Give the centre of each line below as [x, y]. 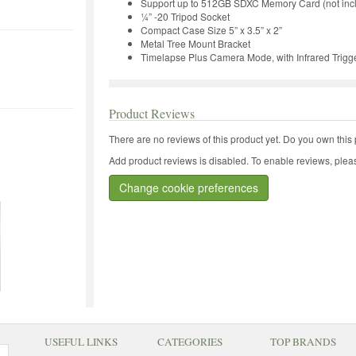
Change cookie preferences [189, 187]
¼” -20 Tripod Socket [185, 16]
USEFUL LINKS [81, 341]
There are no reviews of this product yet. [196, 138]
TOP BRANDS [303, 341]
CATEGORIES [190, 341]
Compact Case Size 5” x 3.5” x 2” [211, 29]
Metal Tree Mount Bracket [195, 43]
